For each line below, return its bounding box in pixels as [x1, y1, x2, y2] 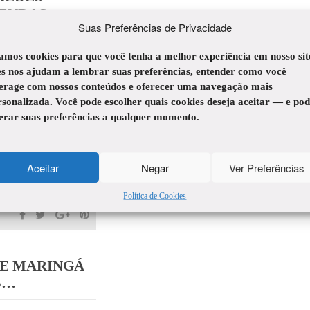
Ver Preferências [229, 160, 305, 174]
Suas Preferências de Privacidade [77, 19, 232, 35]
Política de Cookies [123, 190, 187, 201]
